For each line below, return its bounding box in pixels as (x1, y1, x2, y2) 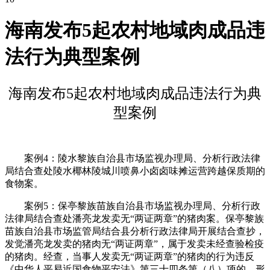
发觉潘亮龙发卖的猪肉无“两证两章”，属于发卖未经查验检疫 (5, 238, 264, 249)
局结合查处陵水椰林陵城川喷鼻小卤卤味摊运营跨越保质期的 (5, 165, 265, 176)
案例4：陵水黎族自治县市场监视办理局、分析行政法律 (5, 152, 260, 163)
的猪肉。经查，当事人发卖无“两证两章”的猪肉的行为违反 (5, 251, 254, 262)
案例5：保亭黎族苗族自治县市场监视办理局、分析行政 (5, 200, 260, 211)
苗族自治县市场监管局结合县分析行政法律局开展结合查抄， (5, 225, 265, 236)
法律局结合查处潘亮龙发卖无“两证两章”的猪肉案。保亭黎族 (5, 213, 264, 224)
